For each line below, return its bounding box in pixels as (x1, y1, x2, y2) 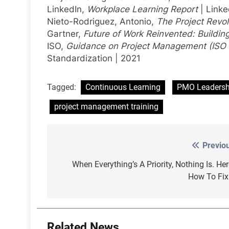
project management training (54, 101, 158, 111)
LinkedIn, (47, 4, 87, 15)
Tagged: (47, 82, 78, 92)
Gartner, (47, 29, 83, 39)
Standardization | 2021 (47, 53, 141, 64)
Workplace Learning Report (87, 4, 198, 15)
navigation (57, 159, 114, 174)
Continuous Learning (85, 82, 161, 92)
